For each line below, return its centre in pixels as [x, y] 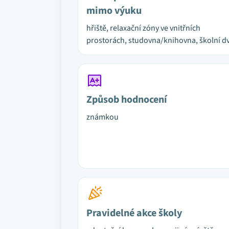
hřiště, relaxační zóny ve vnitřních [143, 28]
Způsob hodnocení [127, 100]
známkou [102, 117]
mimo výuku [114, 11]
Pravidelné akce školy [134, 213]
